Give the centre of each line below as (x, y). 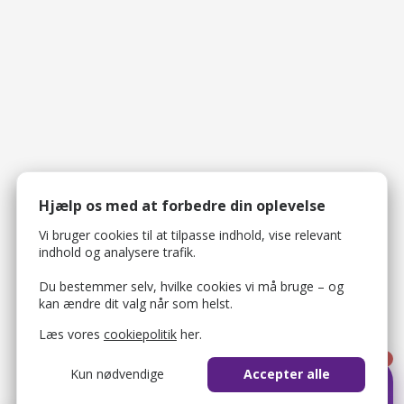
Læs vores (71, 335)
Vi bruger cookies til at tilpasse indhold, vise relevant (190, 235)
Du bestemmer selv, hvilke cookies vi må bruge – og (191, 287)
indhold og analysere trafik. (117, 252)
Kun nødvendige (118, 374)
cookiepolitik (140, 335)
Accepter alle (286, 374)
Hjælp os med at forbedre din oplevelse (182, 205)
